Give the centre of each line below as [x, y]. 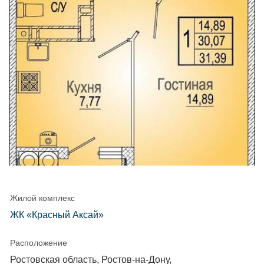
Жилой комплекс [42, 198]
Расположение [39, 243]
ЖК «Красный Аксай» [57, 215]
